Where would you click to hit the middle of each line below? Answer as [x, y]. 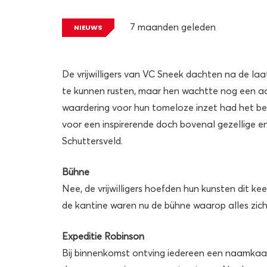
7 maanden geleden [173, 27]
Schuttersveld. [92, 140]
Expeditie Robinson [103, 236]
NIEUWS [89, 27]
